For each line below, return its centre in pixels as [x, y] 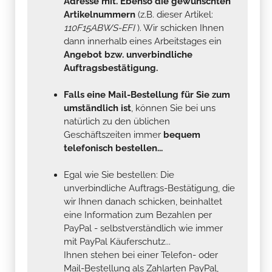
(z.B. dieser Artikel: [174, 14]
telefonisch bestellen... [113, 148]
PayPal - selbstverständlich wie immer [143, 228]
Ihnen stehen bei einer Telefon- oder [141, 255]
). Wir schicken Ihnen [181, 28]
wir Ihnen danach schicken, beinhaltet [143, 201]
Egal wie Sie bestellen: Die [119, 175]
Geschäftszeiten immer [114, 134]
